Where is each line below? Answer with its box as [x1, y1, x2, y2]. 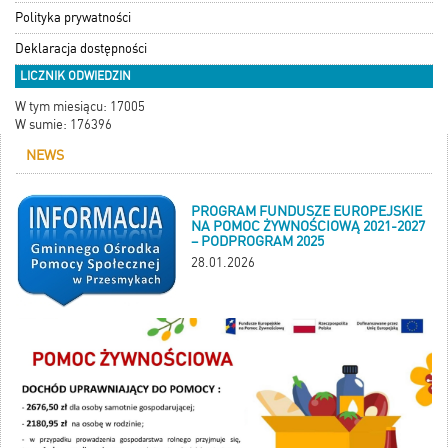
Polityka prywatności [15, 10, 131, 26]
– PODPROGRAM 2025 [191, 233, 324, 250]
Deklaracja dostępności [15, 41, 147, 57]
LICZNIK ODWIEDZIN [20, 69, 131, 84]
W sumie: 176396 [15, 117, 112, 133]
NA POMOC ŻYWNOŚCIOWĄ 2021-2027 [191, 218, 425, 235]
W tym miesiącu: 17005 [15, 99, 145, 115]
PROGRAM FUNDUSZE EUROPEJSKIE [191, 203, 422, 220]
